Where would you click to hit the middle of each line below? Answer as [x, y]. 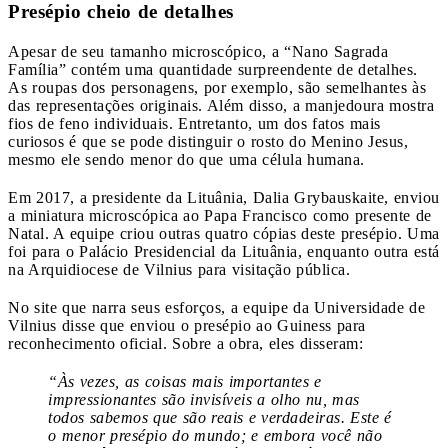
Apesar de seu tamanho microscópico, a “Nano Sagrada [198, 51]
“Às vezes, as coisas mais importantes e [185, 381]
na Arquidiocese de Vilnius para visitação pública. [179, 269]
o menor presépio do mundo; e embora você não [215, 435]
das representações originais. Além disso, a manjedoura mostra [221, 105]
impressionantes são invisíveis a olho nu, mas [204, 399]
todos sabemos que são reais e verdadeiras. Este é [220, 417]
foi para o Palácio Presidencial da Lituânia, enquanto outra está [224, 251]
